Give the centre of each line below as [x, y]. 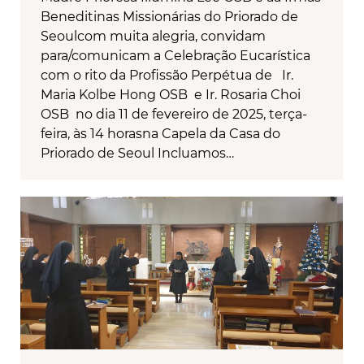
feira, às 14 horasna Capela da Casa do [160, 134]
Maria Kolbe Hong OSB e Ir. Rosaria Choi [171, 95]
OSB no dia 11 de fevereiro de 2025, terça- [174, 115]
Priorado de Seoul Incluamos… [137, 154]
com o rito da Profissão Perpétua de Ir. [167, 76]
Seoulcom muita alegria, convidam [153, 37]
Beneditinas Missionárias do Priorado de [169, 17]
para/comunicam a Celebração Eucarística [175, 56]
